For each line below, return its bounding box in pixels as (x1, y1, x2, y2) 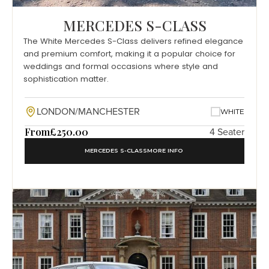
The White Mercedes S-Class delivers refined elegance (23, 35, 243, 47)
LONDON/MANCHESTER (37, 106, 140, 118)
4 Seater (210, 126, 244, 139)
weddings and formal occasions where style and (23, 61, 218, 73)
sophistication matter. (23, 73, 109, 85)
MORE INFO (147, 147, 184, 154)
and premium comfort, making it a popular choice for (23, 48, 235, 60)
